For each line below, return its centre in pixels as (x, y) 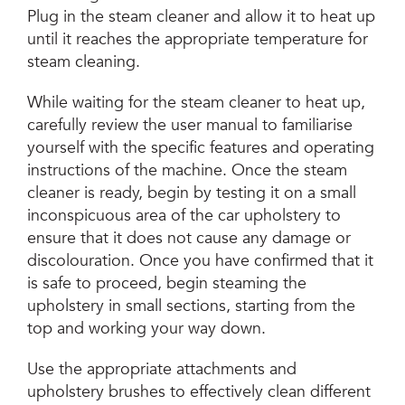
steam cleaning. (84, 61)
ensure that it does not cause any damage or (189, 238)
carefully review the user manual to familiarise (190, 125)
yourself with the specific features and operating (201, 147)
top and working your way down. (147, 328)
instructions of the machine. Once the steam (188, 170)
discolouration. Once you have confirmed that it (201, 260)
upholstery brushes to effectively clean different (199, 391)
